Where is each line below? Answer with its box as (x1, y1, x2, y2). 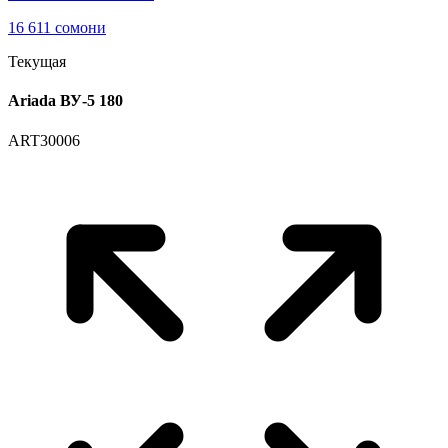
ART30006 (8, 131, 80, 149)
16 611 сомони (8, 19, 106, 37)
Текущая (8, 53, 66, 71)
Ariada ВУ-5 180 (8, 92, 123, 110)
